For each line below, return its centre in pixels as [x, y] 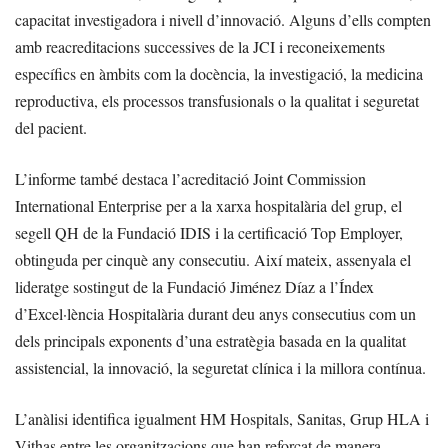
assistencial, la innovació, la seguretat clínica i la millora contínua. [220, 368]
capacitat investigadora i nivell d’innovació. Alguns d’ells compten [223, 20]
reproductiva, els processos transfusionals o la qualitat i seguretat [217, 101]
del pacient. [51, 128]
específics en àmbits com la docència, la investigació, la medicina [219, 74]
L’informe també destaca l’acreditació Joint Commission [190, 179]
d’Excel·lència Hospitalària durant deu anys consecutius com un [215, 314]
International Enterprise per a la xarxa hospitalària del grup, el [208, 206]
